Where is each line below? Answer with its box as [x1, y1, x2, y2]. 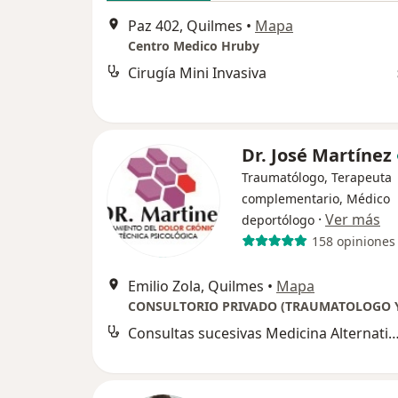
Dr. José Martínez [242, 143, 392, 168]
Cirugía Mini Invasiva [128, 62, 267, 83]
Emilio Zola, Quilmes [128, 276, 264, 297]
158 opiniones [311, 232, 395, 250]
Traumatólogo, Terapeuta [242, 169, 392, 187]
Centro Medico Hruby [128, 36, 259, 54]
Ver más [325, 210, 380, 230]
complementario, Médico [242, 190, 390, 208]
